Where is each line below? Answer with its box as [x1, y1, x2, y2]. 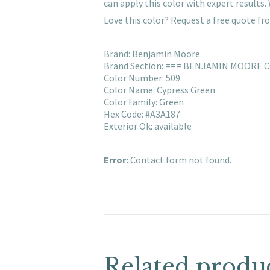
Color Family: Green [104, 96, 184, 108]
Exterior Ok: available [104, 120, 192, 133]
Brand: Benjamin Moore [104, 48, 200, 60]
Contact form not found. [128, 154, 231, 166]
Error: [104, 154, 128, 166]
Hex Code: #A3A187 [104, 108, 180, 121]
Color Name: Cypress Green [104, 84, 215, 96]
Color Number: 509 [104, 72, 180, 84]
